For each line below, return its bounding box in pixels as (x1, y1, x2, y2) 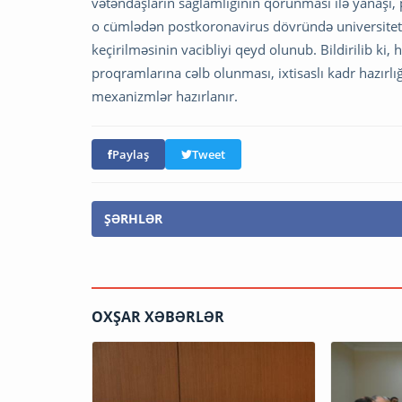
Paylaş (112, 146, 149, 163)
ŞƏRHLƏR (104, 210, 162, 228)
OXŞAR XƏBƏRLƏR (92, 307, 224, 328)
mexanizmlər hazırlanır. (92, 87, 238, 106)
